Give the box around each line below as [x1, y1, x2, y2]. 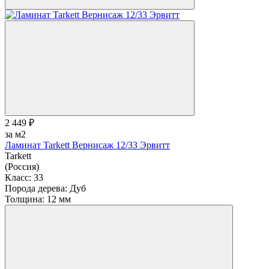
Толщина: [5, 194, 44, 205]
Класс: [5, 172, 31, 183]
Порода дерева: [5, 183, 67, 194]
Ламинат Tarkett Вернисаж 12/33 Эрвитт [5, 140, 170, 151]
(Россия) [5, 162, 39, 172]
